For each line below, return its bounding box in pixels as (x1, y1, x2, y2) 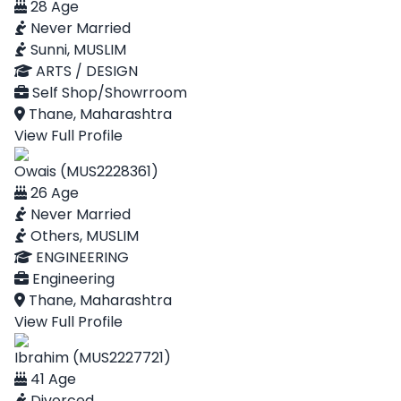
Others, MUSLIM (27, 226, 139, 246)
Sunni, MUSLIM (27, 39, 126, 60)
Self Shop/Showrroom (29, 82, 187, 103)
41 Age (27, 369, 76, 389)
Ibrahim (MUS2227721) (14, 347, 171, 368)
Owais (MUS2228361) (14, 161, 158, 182)
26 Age (27, 183, 79, 203)
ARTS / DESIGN (32, 61, 138, 81)
